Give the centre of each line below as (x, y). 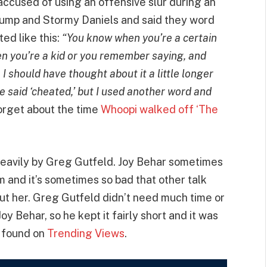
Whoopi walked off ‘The (159, 110)
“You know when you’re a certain (139, 38)
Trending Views (86, 234)
